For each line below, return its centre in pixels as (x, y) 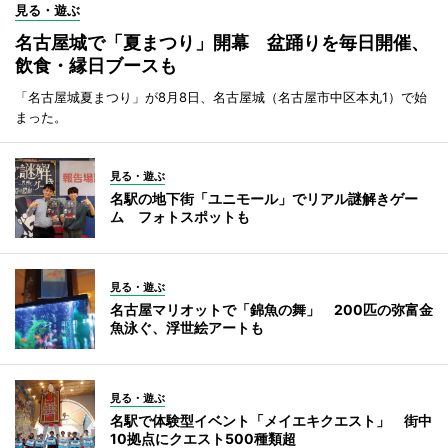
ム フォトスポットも (180, 217)
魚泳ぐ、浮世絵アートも (187, 328)
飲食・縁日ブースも (96, 66)
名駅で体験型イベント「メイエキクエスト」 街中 (271, 421)
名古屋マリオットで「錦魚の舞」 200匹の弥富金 (271, 310)
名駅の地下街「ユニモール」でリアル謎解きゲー (264, 199)
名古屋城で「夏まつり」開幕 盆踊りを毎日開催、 (222, 43)
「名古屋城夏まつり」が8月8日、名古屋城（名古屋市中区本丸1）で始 (221, 97)
